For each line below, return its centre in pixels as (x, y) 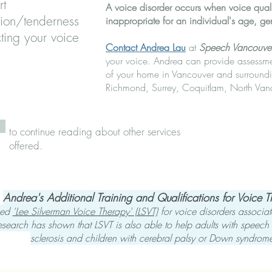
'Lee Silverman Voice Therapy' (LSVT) (85, 211)
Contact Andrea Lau (146, 47)
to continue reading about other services (95, 131)
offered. (26, 145)
